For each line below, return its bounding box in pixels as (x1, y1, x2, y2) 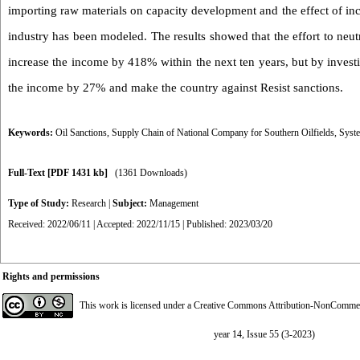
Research (72, 198, 106, 209)
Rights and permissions (2, 271, 100, 282)
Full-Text (8, 167, 47, 178)
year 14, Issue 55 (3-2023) (214, 329, 315, 340)
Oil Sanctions (55, 127, 107, 138)
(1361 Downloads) (115, 167, 187, 178)
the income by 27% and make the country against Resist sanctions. (8, 81, 343, 94)
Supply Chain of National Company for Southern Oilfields (112, 127, 334, 138)
